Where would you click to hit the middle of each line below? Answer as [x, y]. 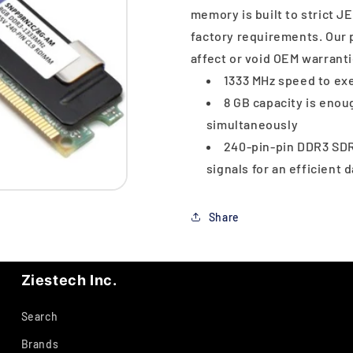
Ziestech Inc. [69, 280]
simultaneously [252, 124]
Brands [40, 344]
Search [39, 316]
